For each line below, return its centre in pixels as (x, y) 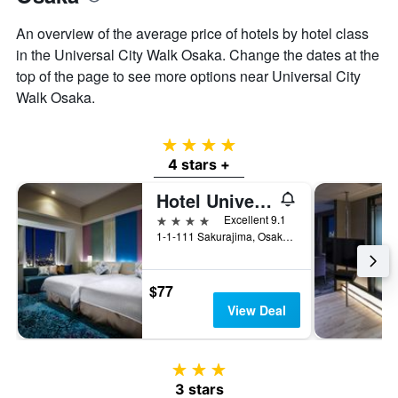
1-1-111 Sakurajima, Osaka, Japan (288, 236)
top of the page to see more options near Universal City (188, 76)
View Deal (256, 310)
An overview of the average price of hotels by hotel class (192, 34)
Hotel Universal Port (263, 201)
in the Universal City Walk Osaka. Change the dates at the (198, 55)
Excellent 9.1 (255, 219)
